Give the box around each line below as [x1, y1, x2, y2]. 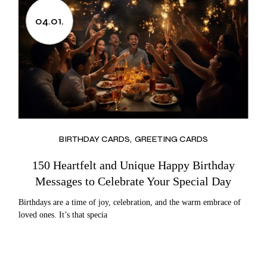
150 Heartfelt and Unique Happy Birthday [32, 158, 235, 172]
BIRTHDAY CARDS [58, 133, 130, 144]
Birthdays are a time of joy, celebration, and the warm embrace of [18, 197, 241, 207]
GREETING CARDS [134, 133, 208, 144]
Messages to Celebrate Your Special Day [35, 174, 232, 188]
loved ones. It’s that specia [18, 210, 108, 219]
